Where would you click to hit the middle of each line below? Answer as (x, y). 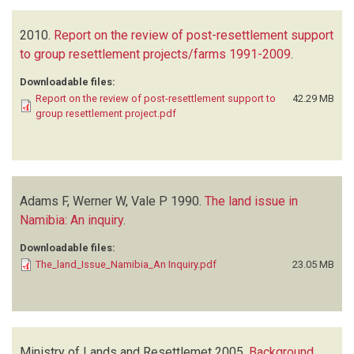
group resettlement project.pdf (106, 113)
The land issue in (251, 201)
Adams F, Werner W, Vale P (94, 201)
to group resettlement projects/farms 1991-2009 (155, 54)
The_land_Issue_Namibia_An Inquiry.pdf (126, 264)
